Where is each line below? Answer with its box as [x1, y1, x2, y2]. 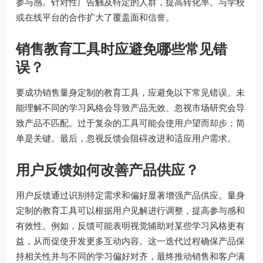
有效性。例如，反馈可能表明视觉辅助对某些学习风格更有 [16, 220, 245, 232]
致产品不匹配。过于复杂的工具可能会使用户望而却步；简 [16, 117, 245, 130]
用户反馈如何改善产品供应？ [16, 161, 199, 180]
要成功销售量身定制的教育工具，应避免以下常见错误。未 [16, 86, 245, 99]
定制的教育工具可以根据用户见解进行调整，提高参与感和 [16, 204, 245, 217]
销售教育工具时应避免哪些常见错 [16, 40, 227, 59]
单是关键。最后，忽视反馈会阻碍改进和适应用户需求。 [16, 132, 236, 145]
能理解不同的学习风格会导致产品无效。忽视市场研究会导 [16, 102, 245, 114]
